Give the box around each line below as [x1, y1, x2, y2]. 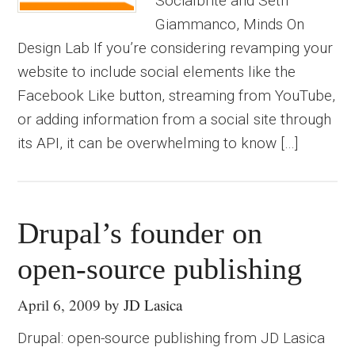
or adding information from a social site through [17, 110, 332, 128]
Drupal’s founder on [17, 216, 263, 250]
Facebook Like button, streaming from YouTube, [17, 86, 336, 105]
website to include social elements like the [17, 63, 296, 81]
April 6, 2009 [17, 295, 101, 315]
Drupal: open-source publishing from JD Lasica [17, 329, 326, 347]
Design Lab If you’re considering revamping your [17, 39, 334, 57]
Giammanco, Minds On [155, 15, 305, 33]
